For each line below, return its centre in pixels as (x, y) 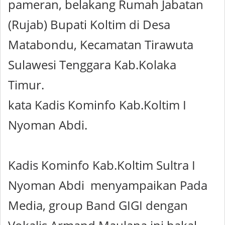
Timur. (28, 85)
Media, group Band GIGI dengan (98, 205)
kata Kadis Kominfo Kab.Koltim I (97, 105)
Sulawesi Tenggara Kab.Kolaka (92, 65)
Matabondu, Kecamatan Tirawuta (101, 45)
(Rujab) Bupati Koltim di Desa (89, 25)
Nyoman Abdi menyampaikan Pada (108, 185)
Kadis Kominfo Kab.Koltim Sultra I (102, 165)
